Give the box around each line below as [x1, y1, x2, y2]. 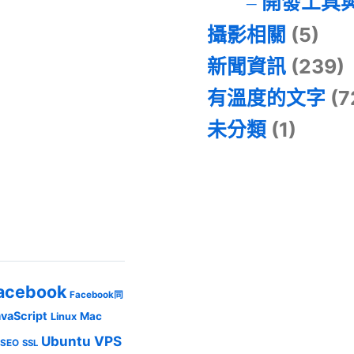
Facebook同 [70, 288, 124, 300]
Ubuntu [41, 332, 92, 349]
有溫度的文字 [207, 85, 326, 110]
